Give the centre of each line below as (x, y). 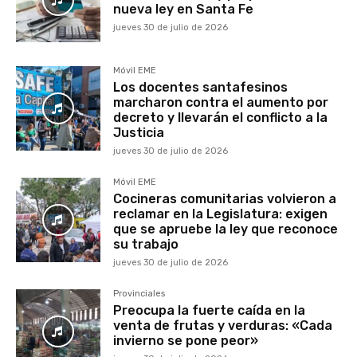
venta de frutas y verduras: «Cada (223, 325)
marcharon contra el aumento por (221, 102)
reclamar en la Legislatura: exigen (221, 214)
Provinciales (139, 293)
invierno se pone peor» (186, 340)
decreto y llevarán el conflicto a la (221, 117)
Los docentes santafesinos (201, 87)
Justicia (139, 132)
